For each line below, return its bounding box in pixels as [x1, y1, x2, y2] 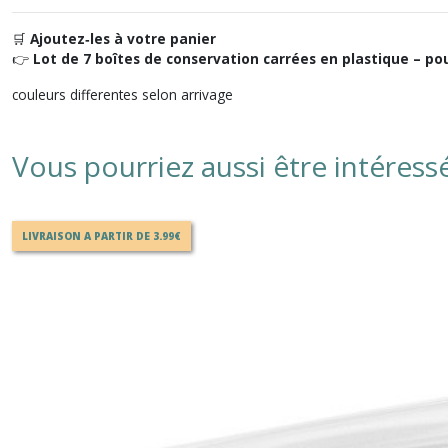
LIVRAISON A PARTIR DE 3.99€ [22, 229, 181, 243]
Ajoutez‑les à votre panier [30, 29, 216, 48]
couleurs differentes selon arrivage [12, 85, 233, 104]
